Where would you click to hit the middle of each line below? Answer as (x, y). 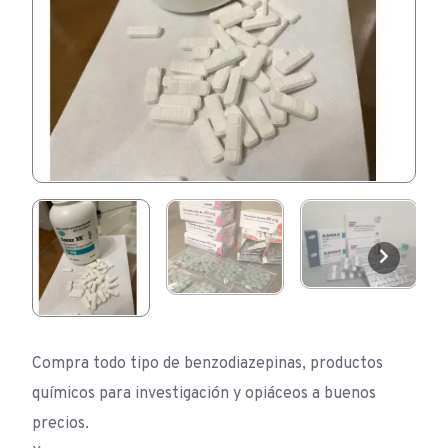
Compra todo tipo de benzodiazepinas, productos (207, 364)
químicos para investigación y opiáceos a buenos (204, 394)
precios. (60, 424)
